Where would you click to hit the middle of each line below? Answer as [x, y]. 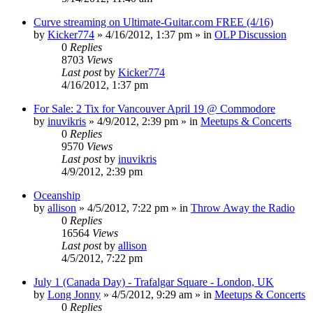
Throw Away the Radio [243, 208]
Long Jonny [74, 294]
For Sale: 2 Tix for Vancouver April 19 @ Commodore [154, 108]
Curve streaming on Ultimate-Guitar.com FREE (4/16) [153, 22]
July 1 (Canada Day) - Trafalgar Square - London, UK [154, 282]
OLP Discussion [250, 34]
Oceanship [57, 195]
